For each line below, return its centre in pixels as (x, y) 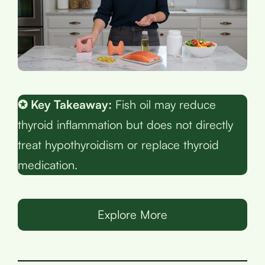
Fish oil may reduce (164, 104)
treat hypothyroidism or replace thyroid (118, 144)
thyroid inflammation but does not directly (125, 124)
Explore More (132, 214)
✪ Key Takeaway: (65, 104)
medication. (48, 164)
